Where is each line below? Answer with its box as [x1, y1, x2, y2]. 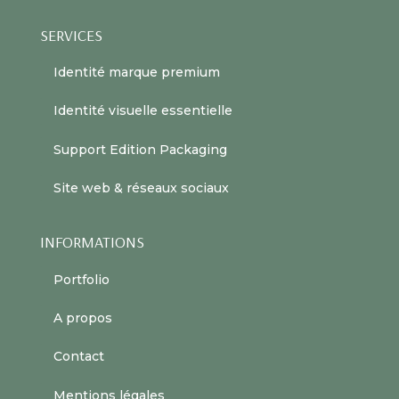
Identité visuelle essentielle [53, 102, 232, 119]
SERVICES [39, 24, 102, 45]
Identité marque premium [53, 64, 220, 81]
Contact [53, 348, 104, 365]
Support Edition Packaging [53, 141, 227, 158]
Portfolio [53, 271, 110, 288]
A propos [53, 309, 112, 326]
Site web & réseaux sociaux [53, 180, 229, 197]
